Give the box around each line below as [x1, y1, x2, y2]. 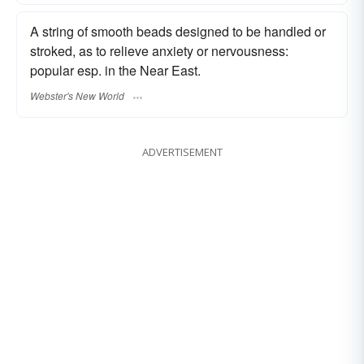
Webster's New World [30, 88, 124, 102]
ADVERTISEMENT [141, 144, 223, 159]
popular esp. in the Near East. [30, 61, 201, 80]
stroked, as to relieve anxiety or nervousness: [30, 41, 288, 61]
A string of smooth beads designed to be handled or [30, 22, 326, 41]
